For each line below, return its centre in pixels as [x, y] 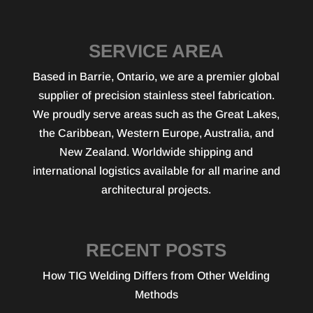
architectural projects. [156, 189]
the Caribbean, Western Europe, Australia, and [156, 133]
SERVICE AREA [156, 51]
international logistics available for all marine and [156, 170]
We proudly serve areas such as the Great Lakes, [156, 114]
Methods [156, 294]
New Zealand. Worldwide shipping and [156, 152]
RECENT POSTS [156, 250]
